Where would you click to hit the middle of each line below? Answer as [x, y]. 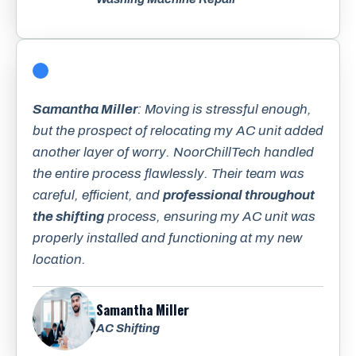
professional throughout [239, 195]
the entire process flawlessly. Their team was [168, 174]
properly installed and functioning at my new [167, 238]
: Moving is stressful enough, [224, 110]
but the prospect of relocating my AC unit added [178, 131]
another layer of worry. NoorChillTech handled [173, 153]
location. [59, 260]
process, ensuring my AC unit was [210, 217]
